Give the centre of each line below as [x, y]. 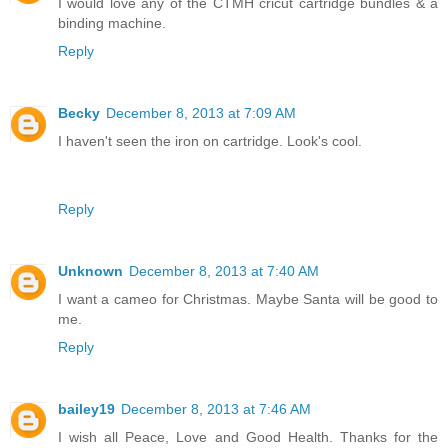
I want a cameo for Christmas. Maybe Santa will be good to [248, 312]
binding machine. [112, 36]
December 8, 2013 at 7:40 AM [224, 284]
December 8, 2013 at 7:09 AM [201, 126]
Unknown [90, 284]
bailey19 [86, 422]
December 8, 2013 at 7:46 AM [216, 422]
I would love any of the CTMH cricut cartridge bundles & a [248, 16]
